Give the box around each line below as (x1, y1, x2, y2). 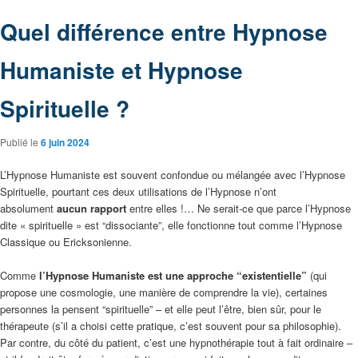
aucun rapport (57, 200, 126, 216)
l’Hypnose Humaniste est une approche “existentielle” (39, 267, 307, 283)
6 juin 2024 (41, 134, 89, 149)
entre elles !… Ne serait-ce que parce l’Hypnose (126, 200, 351, 216)
